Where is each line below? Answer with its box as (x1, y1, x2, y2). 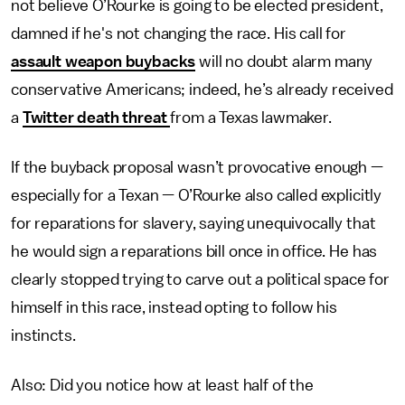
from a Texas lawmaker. (170, 109, 332, 126)
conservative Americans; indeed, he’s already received (11, 81, 393, 98)
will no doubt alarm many (195, 53, 373, 70)
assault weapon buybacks (11, 53, 196, 70)
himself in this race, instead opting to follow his (11, 299, 337, 316)
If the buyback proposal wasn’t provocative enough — (11, 159, 383, 175)
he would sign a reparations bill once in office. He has (11, 243, 378, 259)
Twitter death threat (22, 109, 171, 126)
